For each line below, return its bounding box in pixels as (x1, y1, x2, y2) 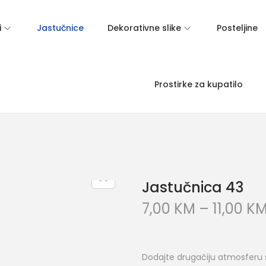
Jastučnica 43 (142, 178, 243, 197)
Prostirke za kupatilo (154, 78, 243, 90)
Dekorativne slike (107, 22, 181, 34)
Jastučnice (37, 22, 84, 34)
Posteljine (217, 22, 258, 34)
